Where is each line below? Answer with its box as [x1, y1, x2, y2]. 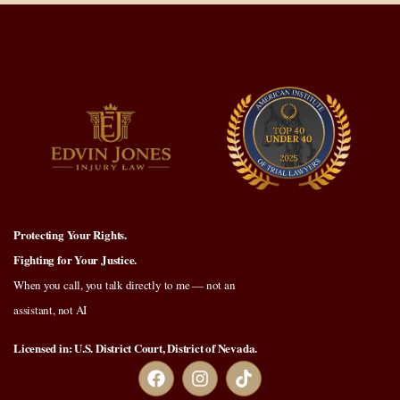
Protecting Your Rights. [13, 226, 127, 244]
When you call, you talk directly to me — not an [13, 277, 236, 294]
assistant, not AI [13, 302, 87, 319]
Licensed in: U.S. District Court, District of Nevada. [13, 339, 258, 357]
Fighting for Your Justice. [13, 251, 137, 269]
